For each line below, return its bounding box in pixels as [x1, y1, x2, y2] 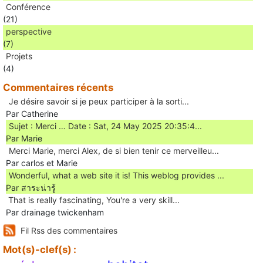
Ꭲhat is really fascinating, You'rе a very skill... [9, 194, 180, 205]
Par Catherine [6, 108, 58, 119]
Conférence [6, 1, 50, 12]
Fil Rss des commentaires [21, 225, 117, 235]
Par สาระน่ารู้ [6, 182, 56, 193]
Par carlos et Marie [6, 157, 77, 168]
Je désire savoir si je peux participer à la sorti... [9, 96, 189, 106]
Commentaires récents [3, 81, 113, 93]
